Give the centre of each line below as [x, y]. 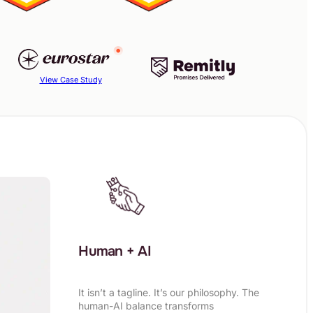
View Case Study [71, 80]
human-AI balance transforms [146, 305]
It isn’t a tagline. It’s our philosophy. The [169, 292]
